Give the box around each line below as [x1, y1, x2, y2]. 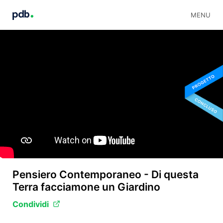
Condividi [12, 199, 49, 209]
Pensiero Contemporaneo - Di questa [12, 168, 199, 181]
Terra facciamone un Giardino [12, 180, 160, 193]
